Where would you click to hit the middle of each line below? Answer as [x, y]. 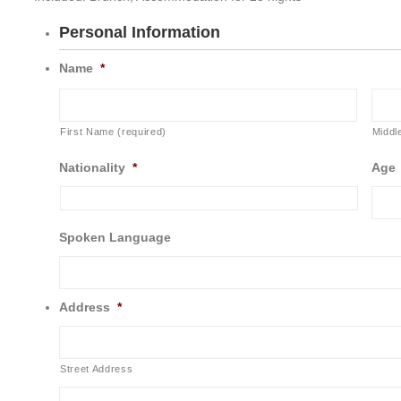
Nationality [92, 167]
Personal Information [140, 32]
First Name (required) [113, 131]
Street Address [97, 368]
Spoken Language [115, 237]
